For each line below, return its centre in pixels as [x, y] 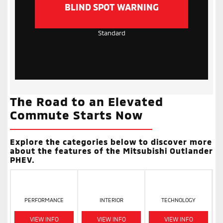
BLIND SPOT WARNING [111, 7]
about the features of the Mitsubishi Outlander [111, 150]
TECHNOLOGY [179, 200]
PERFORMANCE [44, 200]
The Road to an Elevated [87, 101]
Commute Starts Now [76, 114]
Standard [111, 33]
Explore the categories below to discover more [111, 141]
